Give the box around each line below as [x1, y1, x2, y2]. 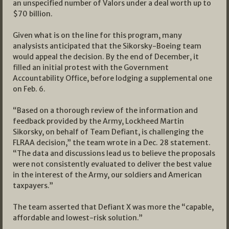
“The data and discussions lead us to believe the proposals [13, 148, 215, 158]
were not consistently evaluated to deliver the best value [13, 159, 212, 169]
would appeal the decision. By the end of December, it [13, 52, 199, 61]
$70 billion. [13, 9, 53, 18]
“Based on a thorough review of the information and [13, 105, 198, 115]
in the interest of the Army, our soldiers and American [13, 170, 202, 179]
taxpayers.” [13, 180, 53, 190]
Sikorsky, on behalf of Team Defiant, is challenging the [13, 127, 203, 136]
